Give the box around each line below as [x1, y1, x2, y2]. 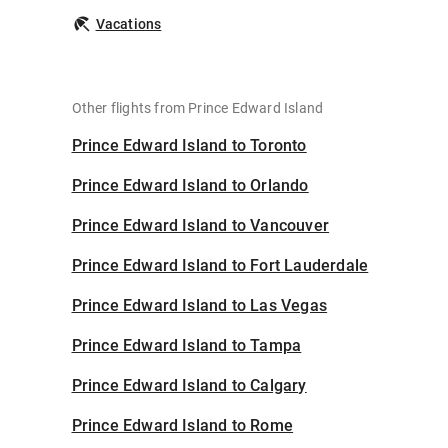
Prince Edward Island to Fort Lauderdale [71, 256, 369, 276]
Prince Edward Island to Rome [71, 416, 294, 436]
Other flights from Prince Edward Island [71, 100, 324, 117]
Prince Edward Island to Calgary [71, 376, 307, 396]
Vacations [95, 16, 162, 33]
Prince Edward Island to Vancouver [71, 216, 330, 236]
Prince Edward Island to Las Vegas [71, 296, 328, 316]
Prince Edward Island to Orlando [71, 176, 309, 196]
